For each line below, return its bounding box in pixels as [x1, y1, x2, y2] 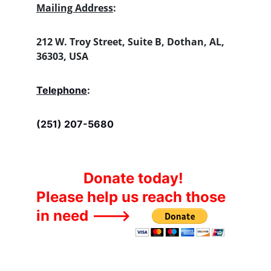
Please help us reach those [36, 188, 229, 206]
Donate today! [83, 169, 183, 187]
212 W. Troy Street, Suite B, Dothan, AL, [36, 35, 227, 48]
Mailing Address [36, 1, 113, 15]
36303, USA [36, 50, 88, 63]
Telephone [36, 84, 87, 96]
